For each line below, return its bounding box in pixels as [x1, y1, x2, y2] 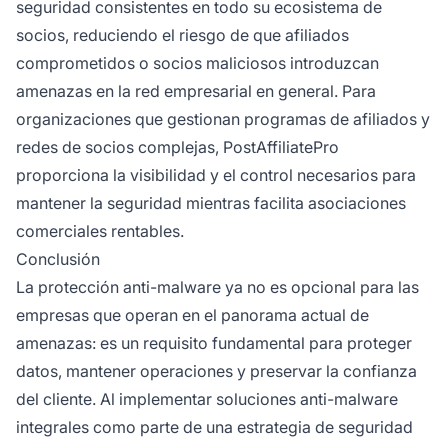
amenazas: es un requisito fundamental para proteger [16, 332, 412, 353]
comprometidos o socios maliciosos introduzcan [16, 52, 379, 73]
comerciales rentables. [16, 220, 184, 241]
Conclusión [16, 248, 100, 269]
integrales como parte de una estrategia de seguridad [16, 416, 413, 437]
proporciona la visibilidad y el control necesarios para [16, 164, 416, 185]
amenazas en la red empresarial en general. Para [16, 80, 376, 101]
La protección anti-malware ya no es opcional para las [16, 276, 419, 297]
